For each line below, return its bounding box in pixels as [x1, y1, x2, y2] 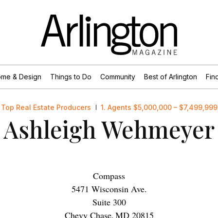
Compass [93, 169, 125, 182]
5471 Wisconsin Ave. [71, 182, 147, 195]
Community [100, 72, 135, 81]
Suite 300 [92, 196, 126, 208]
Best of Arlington [144, 72, 197, 81]
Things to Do [50, 72, 91, 81]
